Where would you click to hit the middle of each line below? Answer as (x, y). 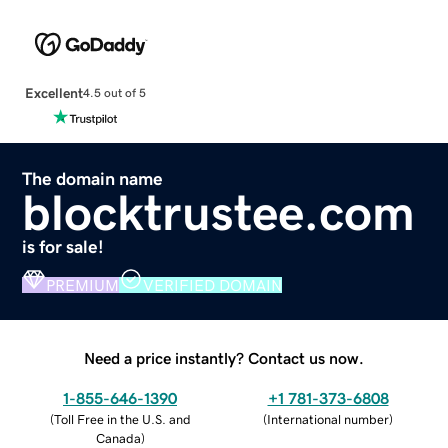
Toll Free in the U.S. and (122, 419)
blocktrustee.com (219, 212)
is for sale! (63, 246)
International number (328, 419)
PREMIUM (83, 284)
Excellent (53, 92)
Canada (118, 438)
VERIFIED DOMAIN (213, 284)
